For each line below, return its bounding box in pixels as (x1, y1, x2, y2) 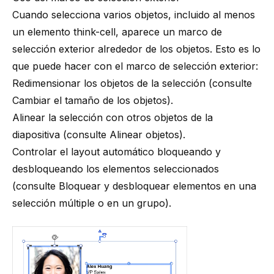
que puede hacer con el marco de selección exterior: (12, 60, 258, 72)
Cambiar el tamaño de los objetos (12, 94, 167, 106)
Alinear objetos (109, 128, 179, 141)
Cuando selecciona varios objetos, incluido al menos (12, 9, 255, 21)
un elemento (12, 26, 73, 38)
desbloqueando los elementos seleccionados (12, 163, 219, 175)
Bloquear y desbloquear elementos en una (59, 180, 256, 192)
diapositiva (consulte (12, 128, 109, 141)
